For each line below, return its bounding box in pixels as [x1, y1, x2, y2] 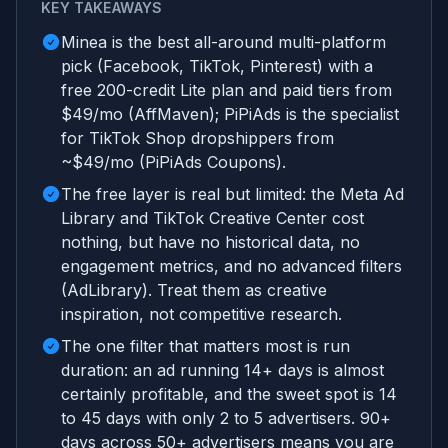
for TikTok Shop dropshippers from [61, 128, 334, 149]
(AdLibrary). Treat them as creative [61, 280, 327, 301]
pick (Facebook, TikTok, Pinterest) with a [61, 56, 373, 77]
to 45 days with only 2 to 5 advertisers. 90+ [61, 408, 391, 429]
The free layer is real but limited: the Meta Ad [61, 184, 404, 205]
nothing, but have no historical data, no [61, 232, 360, 253]
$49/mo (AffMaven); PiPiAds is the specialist [61, 104, 399, 125]
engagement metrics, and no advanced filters [61, 256, 402, 277]
